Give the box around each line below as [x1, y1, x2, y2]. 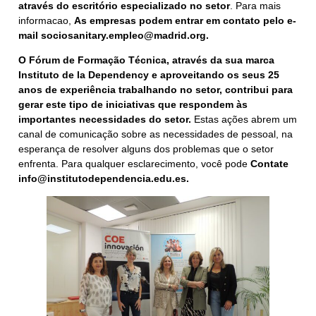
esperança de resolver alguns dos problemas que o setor [18, 142, 274, 154]
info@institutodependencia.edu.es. [18, 172, 189, 184]
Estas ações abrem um [191, 113, 297, 125]
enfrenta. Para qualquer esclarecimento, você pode [18, 157, 250, 169]
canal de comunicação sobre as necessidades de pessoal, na [18, 128, 293, 140]
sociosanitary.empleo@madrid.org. [41, 29, 209, 41]
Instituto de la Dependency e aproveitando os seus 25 [18, 68, 279, 80]
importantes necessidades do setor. [18, 113, 191, 125]
